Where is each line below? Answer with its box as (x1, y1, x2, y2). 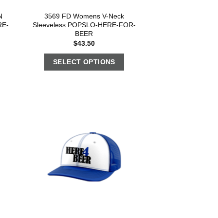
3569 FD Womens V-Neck (44, 12, 124, 20)
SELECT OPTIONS (53, 58, 115, 66)
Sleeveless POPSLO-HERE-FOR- (32, 20, 136, 29)
